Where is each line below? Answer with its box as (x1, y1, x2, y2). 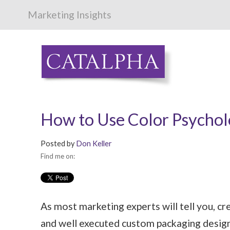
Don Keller (76, 139, 112, 148)
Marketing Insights (27, 9, 111, 21)
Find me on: (41, 152, 75, 161)
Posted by (41, 139, 74, 148)
